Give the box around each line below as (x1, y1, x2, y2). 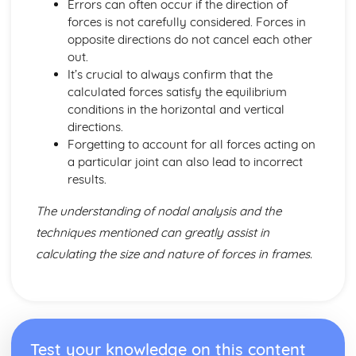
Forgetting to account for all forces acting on (67, 137, 315, 153)
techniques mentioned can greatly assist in (35, 225, 269, 241)
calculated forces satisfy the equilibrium (67, 84, 287, 100)
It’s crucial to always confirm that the (67, 67, 273, 83)
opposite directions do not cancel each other (67, 32, 312, 48)
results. (67, 172, 106, 188)
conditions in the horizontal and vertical (67, 102, 284, 118)
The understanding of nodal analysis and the (35, 203, 281, 219)
